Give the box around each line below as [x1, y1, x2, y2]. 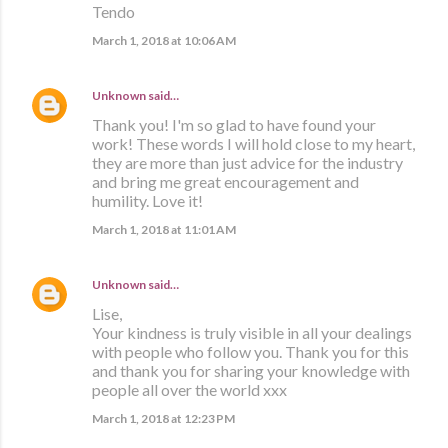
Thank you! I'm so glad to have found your [92, 114, 376, 134]
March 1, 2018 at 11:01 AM [92, 221, 236, 237]
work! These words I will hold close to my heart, [92, 133, 415, 153]
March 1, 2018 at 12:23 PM [92, 410, 235, 426]
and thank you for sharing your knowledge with [92, 360, 410, 380]
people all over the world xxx [92, 379, 287, 399]
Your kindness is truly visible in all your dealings [92, 322, 412, 342]
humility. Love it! [92, 190, 203, 210]
